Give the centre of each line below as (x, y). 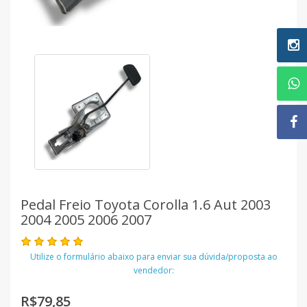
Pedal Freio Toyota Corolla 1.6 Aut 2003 (146, 205)
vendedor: (153, 270)
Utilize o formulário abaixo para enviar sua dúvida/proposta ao (153, 257)
